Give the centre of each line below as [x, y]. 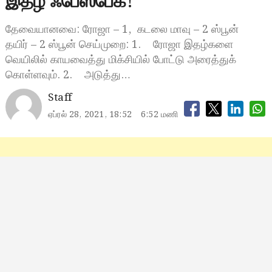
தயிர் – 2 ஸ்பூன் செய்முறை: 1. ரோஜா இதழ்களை [119, 45]
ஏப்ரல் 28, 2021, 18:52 [90, 115]
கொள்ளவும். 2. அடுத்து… [67, 75]
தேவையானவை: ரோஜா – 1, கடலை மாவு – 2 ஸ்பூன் [123, 29]
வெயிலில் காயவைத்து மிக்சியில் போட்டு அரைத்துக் [121, 60]
